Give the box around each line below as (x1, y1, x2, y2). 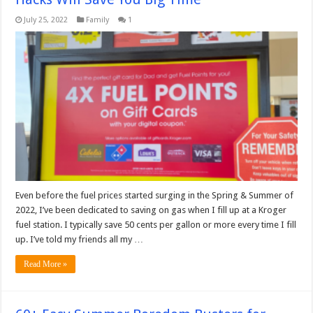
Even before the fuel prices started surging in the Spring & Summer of (15, 190, 294, 201)
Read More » (24, 259, 68, 270)
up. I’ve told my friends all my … (15, 234, 144, 245)
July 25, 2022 (24, 15, 68, 24)
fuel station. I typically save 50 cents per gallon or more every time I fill (15, 219, 297, 231)
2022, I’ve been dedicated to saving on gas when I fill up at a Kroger (15, 205, 287, 216)
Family (86, 15, 110, 24)
